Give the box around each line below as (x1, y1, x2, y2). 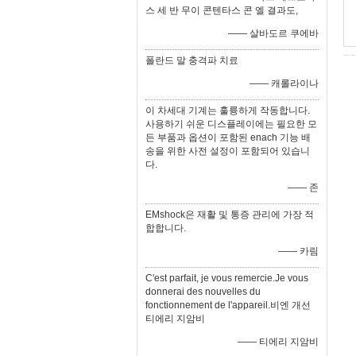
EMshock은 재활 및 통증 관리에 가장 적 (145, 209, 314, 220)
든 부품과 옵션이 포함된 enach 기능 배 (145, 132, 311, 143)
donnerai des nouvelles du (145, 286, 261, 297)
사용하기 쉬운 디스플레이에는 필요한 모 (145, 118, 317, 130)
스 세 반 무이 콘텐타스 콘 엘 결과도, (145, 5, 298, 16)
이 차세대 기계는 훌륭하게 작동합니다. (145, 105, 310, 116)
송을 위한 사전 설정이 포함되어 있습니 (145, 145, 310, 157)
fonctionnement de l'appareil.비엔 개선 (145, 300, 311, 311)
